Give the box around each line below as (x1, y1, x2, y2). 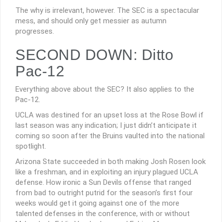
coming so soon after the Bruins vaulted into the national (15, 131, 205, 140)
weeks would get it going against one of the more (15, 198, 179, 208)
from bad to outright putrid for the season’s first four (15, 188, 193, 197)
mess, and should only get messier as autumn (15, 16, 166, 25)
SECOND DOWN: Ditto (15, 46, 173, 63)
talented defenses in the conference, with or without (15, 209, 190, 218)
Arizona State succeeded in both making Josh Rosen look (15, 157, 206, 166)
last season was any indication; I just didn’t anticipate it (15, 120, 197, 130)
